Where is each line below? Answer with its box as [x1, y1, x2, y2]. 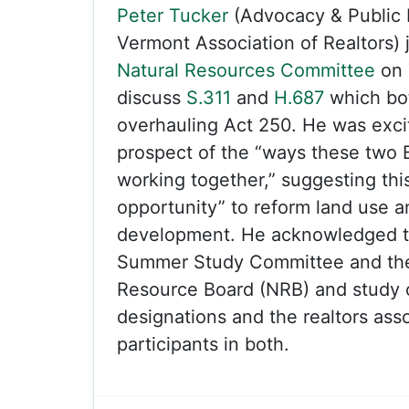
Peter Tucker [117, 5, 228, 26]
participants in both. [117, 333, 289, 355]
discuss [117, 87, 186, 109]
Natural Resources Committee [117, 59, 375, 81]
